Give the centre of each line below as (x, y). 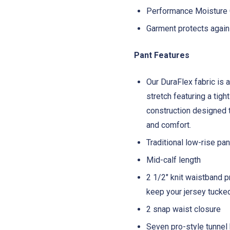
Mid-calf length (174, 160)
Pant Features (162, 55)
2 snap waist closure (184, 209)
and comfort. (170, 125)
